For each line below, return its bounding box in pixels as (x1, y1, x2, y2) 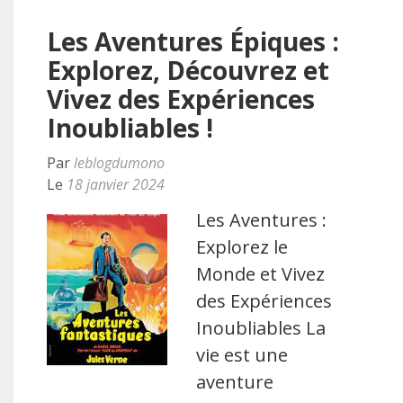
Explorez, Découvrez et (47, 53, 329, 87)
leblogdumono (74, 153, 165, 173)
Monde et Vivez (196, 262, 326, 286)
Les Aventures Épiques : (47, 24, 339, 58)
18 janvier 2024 (67, 175, 165, 194)
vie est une (196, 343, 289, 367)
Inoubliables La (196, 316, 327, 340)
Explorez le (196, 235, 289, 259)
